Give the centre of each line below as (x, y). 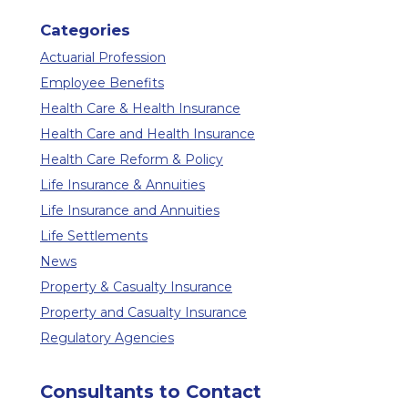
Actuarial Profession (103, 57)
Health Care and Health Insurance (148, 133)
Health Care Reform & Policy (132, 159)
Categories (85, 30)
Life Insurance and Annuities (130, 210)
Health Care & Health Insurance (140, 108)
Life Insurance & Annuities (122, 184)
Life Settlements (94, 235)
